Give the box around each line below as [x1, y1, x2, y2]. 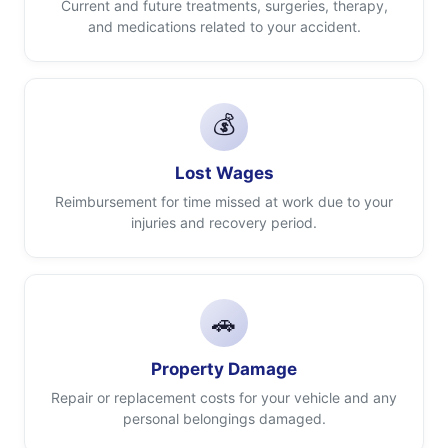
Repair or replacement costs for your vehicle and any [51, 389, 397, 406]
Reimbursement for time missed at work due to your [55, 193, 393, 210]
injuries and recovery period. [131, 214, 317, 231]
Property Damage [151, 359, 297, 379]
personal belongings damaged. [122, 410, 326, 427]
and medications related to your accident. [87, 18, 361, 35]
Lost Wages [174, 163, 274, 183]
